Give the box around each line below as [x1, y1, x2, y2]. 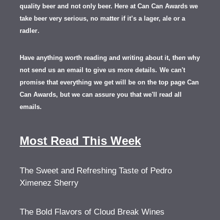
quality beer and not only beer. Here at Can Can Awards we [20, 2, 198, 10]
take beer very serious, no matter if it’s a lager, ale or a [20, 14, 185, 22]
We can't [160, 66, 185, 74]
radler [20, 27, 37, 34]
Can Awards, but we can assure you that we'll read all [20, 90, 182, 98]
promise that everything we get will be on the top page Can [20, 78, 199, 86]
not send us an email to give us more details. [20, 66, 157, 74]
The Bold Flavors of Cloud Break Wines [20, 207, 165, 217]
